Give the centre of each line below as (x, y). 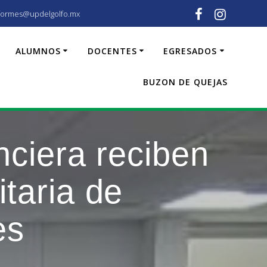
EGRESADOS (190, 51)
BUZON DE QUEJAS (186, 82)
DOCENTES (112, 51)
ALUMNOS (38, 51)
